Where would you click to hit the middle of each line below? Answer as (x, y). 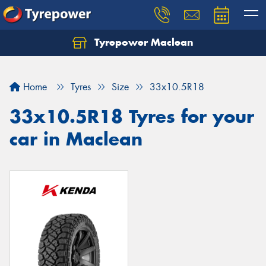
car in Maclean (76, 139)
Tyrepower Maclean (142, 42)
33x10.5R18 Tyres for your (132, 116)
